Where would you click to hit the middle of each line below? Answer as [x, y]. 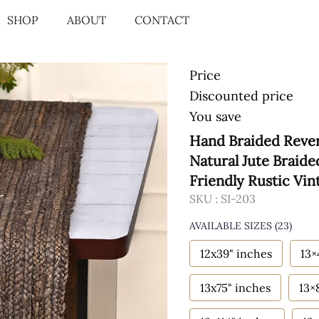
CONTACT [162, 20]
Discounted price [241, 96]
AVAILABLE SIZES [231, 226]
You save [215, 116]
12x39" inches [236, 253]
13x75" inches [235, 288]
